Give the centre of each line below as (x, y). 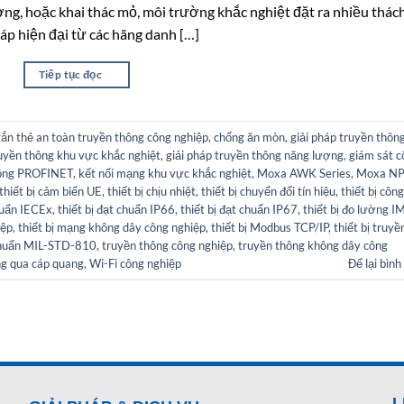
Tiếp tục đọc (71, 75)
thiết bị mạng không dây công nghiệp (112, 227)
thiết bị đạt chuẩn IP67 (239, 209)
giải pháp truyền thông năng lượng (255, 155)
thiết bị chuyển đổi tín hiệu (268, 191)
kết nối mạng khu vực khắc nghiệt (165, 173)
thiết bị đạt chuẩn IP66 (116, 209)
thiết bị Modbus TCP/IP (270, 227)
